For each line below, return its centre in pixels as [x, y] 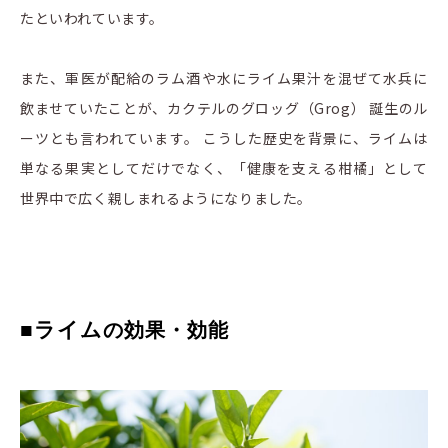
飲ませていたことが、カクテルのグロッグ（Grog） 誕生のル [224, 107]
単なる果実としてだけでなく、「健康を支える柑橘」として [224, 167]
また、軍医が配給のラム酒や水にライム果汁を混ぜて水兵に [224, 77]
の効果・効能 [166, 329]
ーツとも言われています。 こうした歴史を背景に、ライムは [224, 137]
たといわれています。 [92, 17]
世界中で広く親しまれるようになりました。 [166, 197]
